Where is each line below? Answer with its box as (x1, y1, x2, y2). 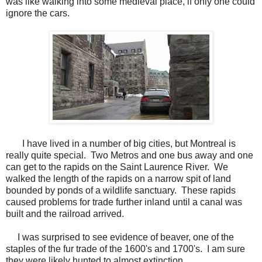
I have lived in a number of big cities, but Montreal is (6, 139, 236, 149)
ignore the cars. (6, 8, 70, 19)
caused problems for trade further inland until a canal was (6, 197, 242, 208)
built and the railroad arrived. (6, 209, 124, 219)
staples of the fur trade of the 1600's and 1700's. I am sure (6, 244, 245, 254)
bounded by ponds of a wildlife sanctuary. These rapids (6, 185, 236, 196)
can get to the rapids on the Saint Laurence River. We (6, 162, 228, 173)
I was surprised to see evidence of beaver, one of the (6, 232, 234, 243)
